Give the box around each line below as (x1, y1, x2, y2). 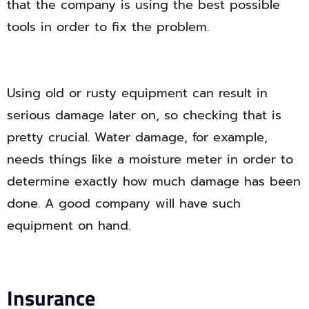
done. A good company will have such (7, 194, 241, 214)
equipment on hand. (7, 216, 130, 236)
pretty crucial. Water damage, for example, (7, 128, 268, 148)
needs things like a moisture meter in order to (7, 150, 293, 170)
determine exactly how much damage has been (7, 172, 301, 192)
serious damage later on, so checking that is (7, 106, 281, 126)
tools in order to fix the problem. (7, 17, 209, 37)
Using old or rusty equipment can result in (7, 83, 268, 103)
